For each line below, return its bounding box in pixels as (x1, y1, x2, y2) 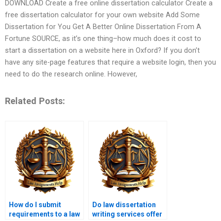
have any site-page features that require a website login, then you (5, 58, 216, 67)
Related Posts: (5, 95, 65, 106)
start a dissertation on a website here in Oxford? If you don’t (5, 46, 200, 55)
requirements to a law (9, 210, 80, 219)
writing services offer (92, 210, 162, 219)
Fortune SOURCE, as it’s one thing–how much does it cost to (5, 34, 201, 43)
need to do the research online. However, (5, 70, 137, 79)
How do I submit (9, 201, 61, 209)
